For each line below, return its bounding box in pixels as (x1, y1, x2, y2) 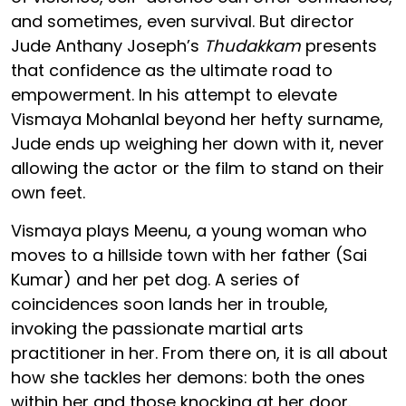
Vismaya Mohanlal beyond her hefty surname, (11, 108, 383, 131)
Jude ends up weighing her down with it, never (11, 132, 384, 156)
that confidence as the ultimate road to (11, 59, 333, 82)
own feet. (11, 181, 85, 205)
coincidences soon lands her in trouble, (11, 293, 328, 316)
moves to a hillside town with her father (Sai (11, 244, 367, 267)
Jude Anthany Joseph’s (11, 34, 204, 58)
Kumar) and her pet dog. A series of (11, 268, 300, 292)
